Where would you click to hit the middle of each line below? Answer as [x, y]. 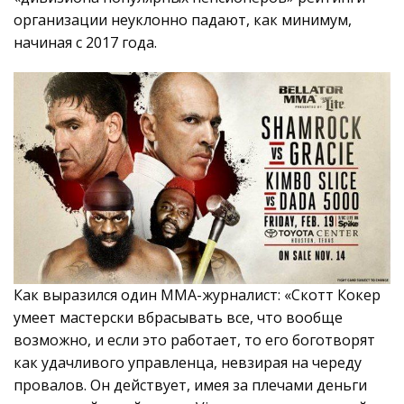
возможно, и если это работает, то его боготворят [194, 340]
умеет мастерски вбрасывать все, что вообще [178, 318]
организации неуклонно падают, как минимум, [183, 20]
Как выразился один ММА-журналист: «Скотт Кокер [197, 295]
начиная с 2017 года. [85, 43]
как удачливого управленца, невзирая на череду [188, 363]
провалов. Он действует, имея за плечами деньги [190, 386]
